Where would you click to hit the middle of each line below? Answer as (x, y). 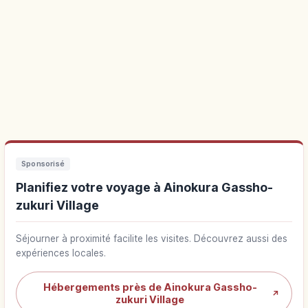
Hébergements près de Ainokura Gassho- (150, 287)
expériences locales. (61, 253)
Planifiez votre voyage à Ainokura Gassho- (144, 188)
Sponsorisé (43, 164)
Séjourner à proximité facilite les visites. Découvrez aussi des (152, 239)
